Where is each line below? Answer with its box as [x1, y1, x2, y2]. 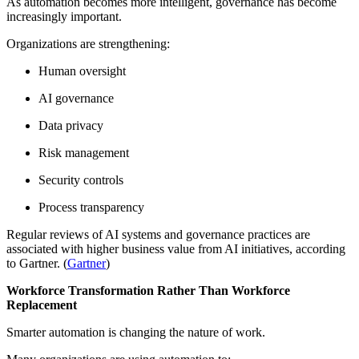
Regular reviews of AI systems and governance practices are [6, 228, 310, 242]
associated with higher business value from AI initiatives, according [6, 242, 345, 256]
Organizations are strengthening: [6, 37, 170, 51]
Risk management [38, 146, 129, 160]
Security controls [38, 173, 123, 188]
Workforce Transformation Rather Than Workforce [6, 284, 290, 298]
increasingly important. [6, 10, 122, 24]
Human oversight [38, 64, 126, 79]
